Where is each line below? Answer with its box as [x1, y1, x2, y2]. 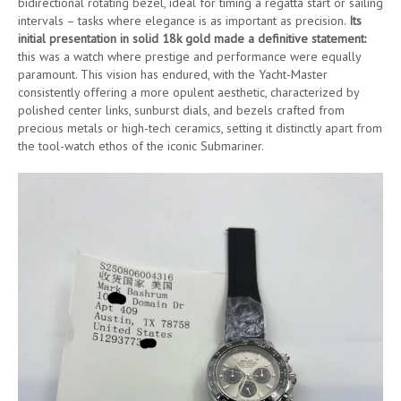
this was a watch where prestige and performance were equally [18, 48, 361, 64]
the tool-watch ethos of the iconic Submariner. [18, 138, 264, 154]
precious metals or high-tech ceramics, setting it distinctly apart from [18, 120, 382, 136]
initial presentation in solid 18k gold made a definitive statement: [18, 30, 366, 47]
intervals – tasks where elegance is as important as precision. [18, 13, 349, 29]
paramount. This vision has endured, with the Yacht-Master [18, 66, 328, 82]
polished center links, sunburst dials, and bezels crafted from [18, 102, 345, 118]
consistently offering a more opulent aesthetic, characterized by [18, 84, 359, 100]
